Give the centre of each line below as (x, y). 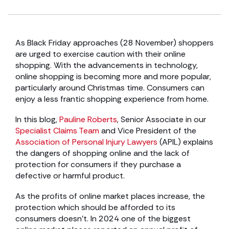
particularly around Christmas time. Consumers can (110, 88)
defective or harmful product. (70, 176)
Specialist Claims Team (57, 131)
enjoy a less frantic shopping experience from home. (112, 99)
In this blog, (37, 119)
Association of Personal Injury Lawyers (86, 142)
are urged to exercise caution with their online (100, 54)
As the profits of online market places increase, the (110, 196)
